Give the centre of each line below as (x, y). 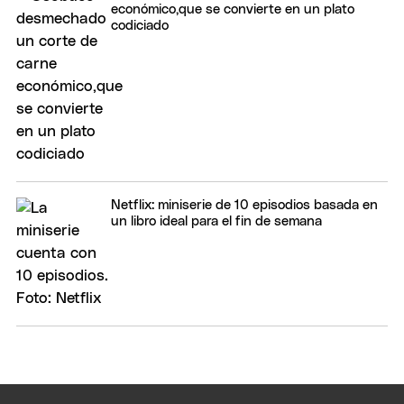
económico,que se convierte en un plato (233, 9)
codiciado (140, 25)
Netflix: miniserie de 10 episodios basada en (244, 205)
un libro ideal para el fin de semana (216, 221)
